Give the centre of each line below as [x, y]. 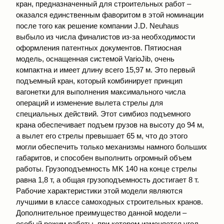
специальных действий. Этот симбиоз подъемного [103, 114]
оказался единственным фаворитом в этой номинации [110, 15]
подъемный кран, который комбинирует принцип [99, 81]
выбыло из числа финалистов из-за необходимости [105, 37]
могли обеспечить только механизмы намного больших [111, 147]
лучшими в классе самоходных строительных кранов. [109, 202]
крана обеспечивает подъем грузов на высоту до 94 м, [110, 125]
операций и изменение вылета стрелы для [89, 103]
